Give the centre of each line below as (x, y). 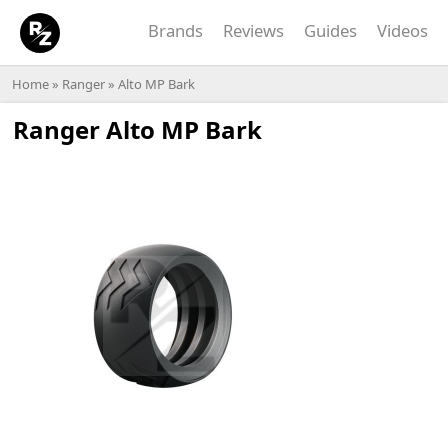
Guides (330, 30)
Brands (175, 30)
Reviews (253, 30)
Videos (402, 30)
